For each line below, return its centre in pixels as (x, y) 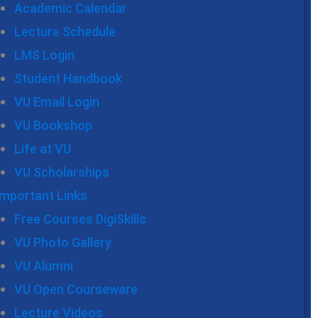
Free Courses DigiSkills (80, 219)
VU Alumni (44, 266)
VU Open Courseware (76, 290)
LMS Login (44, 55)
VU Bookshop (53, 126)
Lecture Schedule (65, 32)
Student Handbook (68, 79)
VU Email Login (57, 102)
